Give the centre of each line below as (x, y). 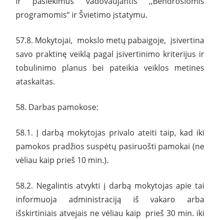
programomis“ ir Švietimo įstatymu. (82, 14)
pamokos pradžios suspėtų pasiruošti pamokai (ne (110, 146)
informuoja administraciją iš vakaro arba (110, 199)
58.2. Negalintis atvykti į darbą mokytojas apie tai (110, 185)
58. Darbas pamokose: (57, 107)
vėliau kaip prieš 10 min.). (62, 160)
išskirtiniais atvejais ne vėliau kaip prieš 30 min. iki (110, 213)
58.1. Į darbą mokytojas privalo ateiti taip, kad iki (110, 132)
